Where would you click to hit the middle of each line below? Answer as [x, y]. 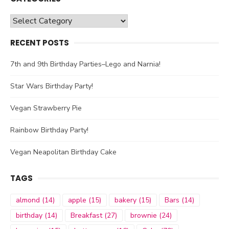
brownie [144, 216]
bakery [125, 200]
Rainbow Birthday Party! [49, 130]
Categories [28, 20]
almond [28, 200]
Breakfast [86, 216]
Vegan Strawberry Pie [46, 108]
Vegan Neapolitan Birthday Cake [63, 152]
